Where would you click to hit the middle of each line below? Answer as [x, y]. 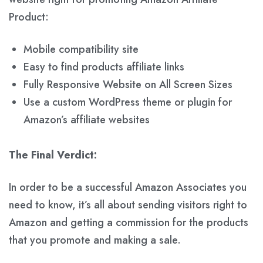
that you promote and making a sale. [95, 240]
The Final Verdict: [53, 155]
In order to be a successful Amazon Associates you [128, 187]
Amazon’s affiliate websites [87, 119]
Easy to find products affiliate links [104, 67]
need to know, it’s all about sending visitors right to [128, 205]
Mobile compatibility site [81, 49]
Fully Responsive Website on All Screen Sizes [128, 84]
